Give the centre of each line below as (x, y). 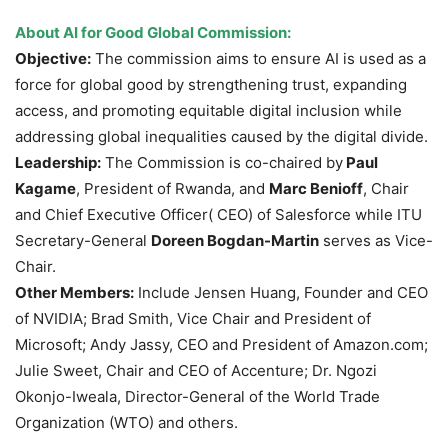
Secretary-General (83, 241)
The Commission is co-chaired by (222, 163)
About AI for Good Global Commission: (153, 33)
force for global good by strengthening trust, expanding (211, 85)
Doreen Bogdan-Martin (235, 241)
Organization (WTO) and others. (126, 423)
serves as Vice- (376, 241)
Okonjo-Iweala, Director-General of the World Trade (197, 397)
